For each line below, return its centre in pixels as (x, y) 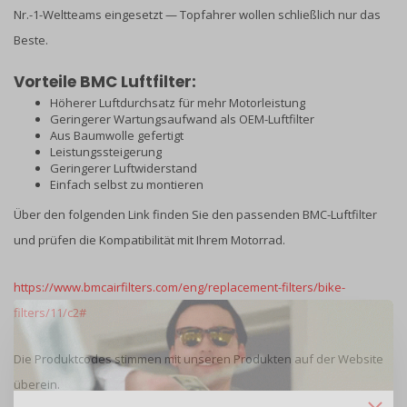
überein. (37, 385)
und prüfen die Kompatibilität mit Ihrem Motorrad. (149, 240)
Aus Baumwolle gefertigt (117, 136)
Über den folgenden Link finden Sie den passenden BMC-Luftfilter (195, 215)
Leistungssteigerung (106, 152)
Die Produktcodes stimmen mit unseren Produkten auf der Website (199, 359)
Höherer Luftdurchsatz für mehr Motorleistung (178, 103)
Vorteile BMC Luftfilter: (105, 82)
